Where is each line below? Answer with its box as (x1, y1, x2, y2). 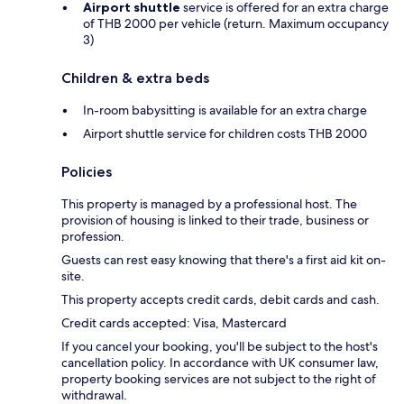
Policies (61, 163, 112, 181)
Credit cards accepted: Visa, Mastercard (61, 315, 287, 332)
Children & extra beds (61, 69, 209, 87)
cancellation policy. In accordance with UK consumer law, (61, 354, 379, 372)
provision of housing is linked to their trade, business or (61, 212, 369, 229)
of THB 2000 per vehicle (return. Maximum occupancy (83, 15, 389, 32)
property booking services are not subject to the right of (61, 371, 376, 388)
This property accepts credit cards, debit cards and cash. (61, 291, 380, 308)
